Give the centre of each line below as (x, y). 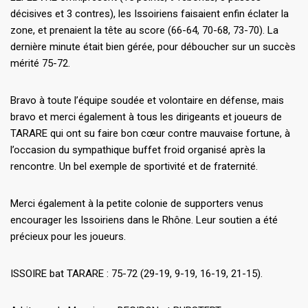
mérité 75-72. (40, 64)
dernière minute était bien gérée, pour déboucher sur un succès (153, 47)
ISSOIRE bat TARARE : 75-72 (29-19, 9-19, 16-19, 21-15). (136, 274)
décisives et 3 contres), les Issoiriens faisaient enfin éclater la (150, 14)
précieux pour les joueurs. (68, 237)
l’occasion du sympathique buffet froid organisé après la (138, 150)
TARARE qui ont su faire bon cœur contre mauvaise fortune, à (150, 134)
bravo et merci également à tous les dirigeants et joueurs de (146, 117)
